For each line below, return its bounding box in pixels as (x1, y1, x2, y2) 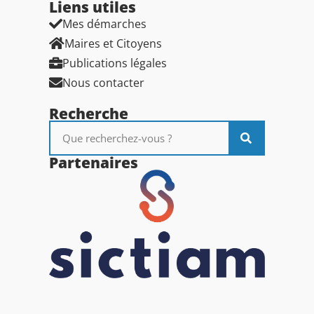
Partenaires (49, 153, 138, 173)
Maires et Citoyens (64, 36, 162, 52)
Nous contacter (62, 75, 144, 91)
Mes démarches (62, 16, 146, 32)
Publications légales (62, 55, 167, 71)
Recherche (49, 104, 128, 124)
